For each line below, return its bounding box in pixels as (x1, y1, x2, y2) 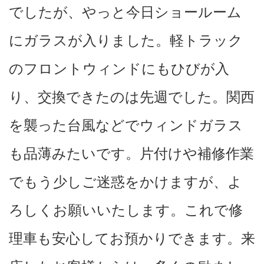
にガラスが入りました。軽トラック (9, 32, 243, 48)
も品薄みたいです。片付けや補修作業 (9, 145, 254, 161)
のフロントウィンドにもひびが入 (9, 60, 229, 77)
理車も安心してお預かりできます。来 (9, 230, 255, 246)
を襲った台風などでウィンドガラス (9, 117, 243, 133)
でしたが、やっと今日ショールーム (9, 4, 242, 20)
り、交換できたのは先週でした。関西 (9, 88, 255, 105)
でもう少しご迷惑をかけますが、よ (9, 173, 242, 190)
